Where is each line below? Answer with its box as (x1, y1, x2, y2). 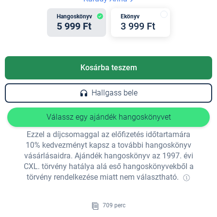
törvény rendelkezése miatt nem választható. (27, 172, 179, 182)
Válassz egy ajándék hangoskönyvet (46, 112, 171, 122)
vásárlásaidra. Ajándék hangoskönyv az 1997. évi (24, 151, 193, 161)
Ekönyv (121, 13, 139, 20)
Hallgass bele (91, 88, 138, 98)
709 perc (101, 202, 125, 209)
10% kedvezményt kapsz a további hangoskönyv (26, 140, 191, 150)
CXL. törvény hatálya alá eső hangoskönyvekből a (23, 162, 194, 171)
